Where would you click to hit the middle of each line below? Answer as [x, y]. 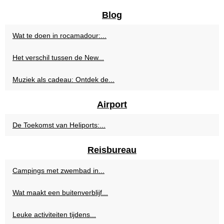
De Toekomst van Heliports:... [59, 125]
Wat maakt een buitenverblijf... [60, 192]
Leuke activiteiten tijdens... [54, 214]
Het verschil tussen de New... [58, 57]
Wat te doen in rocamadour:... [59, 35]
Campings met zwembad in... [58, 170]
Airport [112, 104]
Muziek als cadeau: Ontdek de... [63, 79]
